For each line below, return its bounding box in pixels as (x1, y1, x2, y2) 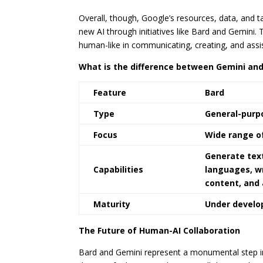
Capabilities (93, 164, 144, 176)
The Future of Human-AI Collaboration (79, 225, 241, 237)
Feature (93, 87, 127, 99)
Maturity (93, 198, 131, 210)
